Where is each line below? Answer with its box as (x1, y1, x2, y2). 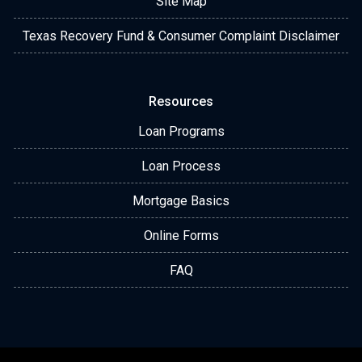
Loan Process (141, 158, 221, 174)
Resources (149, 94, 213, 109)
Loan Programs (137, 124, 225, 139)
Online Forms (143, 228, 219, 243)
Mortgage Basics (133, 193, 229, 208)
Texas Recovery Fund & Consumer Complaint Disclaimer (23, 28, 339, 44)
